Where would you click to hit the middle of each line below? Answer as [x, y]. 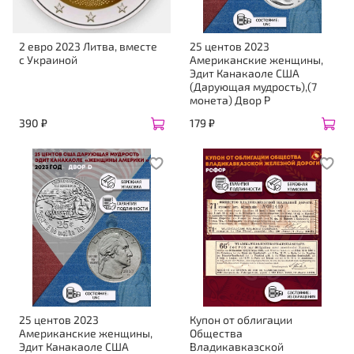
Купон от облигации [241, 320]
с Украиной [48, 60]
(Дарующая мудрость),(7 [253, 87]
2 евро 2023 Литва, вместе [88, 47]
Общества [216, 333]
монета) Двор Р [230, 100]
